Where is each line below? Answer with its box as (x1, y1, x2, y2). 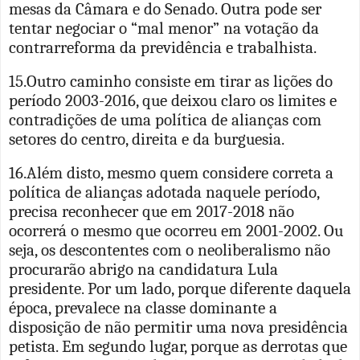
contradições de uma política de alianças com (9, 109, 321, 129)
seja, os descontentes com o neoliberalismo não (9, 239, 330, 260)
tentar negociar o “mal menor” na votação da (9, 18, 319, 38)
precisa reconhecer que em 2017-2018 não (9, 201, 294, 221)
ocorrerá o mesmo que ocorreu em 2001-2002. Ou (9, 220, 343, 240)
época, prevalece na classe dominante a (9, 297, 277, 317)
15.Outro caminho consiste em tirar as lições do (9, 71, 333, 91)
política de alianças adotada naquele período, (9, 182, 319, 202)
